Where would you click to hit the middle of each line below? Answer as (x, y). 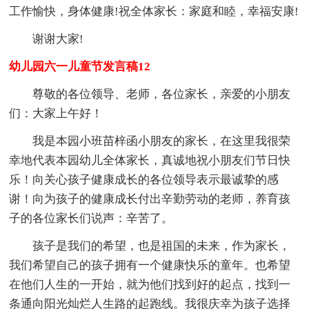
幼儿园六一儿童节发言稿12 (80, 66)
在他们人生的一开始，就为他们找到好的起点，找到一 (150, 284)
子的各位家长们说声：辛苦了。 (91, 218)
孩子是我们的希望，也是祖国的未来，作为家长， (162, 246)
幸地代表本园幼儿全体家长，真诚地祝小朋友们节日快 (150, 160)
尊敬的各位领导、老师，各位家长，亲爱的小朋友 (162, 94)
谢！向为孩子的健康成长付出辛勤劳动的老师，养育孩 (150, 199)
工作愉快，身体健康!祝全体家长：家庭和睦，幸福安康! (154, 11)
